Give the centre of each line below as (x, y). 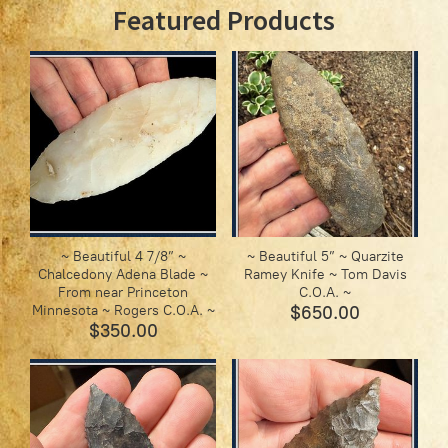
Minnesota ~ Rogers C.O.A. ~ (123, 311)
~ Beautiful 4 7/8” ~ (123, 257)
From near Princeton (123, 293)
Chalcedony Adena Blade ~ (123, 275)
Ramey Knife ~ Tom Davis (325, 275)
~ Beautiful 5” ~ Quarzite (325, 257)
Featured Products (224, 20)
